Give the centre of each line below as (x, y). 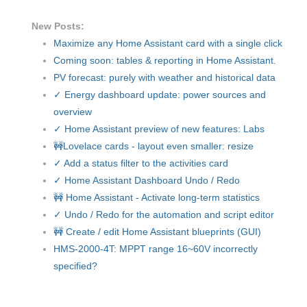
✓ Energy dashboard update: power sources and (160, 95)
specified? (75, 266)
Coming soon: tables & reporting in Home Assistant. (165, 61)
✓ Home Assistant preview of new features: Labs (159, 129)
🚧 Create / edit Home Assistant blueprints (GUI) (157, 232)
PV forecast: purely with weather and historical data (164, 78)
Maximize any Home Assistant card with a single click (168, 44)
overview (73, 112)
